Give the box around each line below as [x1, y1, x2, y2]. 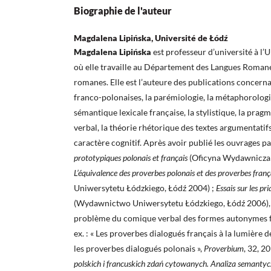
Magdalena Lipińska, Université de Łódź [74, 33, 228, 44]
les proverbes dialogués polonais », [74, 243, 204, 254]
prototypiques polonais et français [74, 152, 189, 163]
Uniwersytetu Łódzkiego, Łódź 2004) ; [74, 183, 216, 194]
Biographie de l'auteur [74, 5, 172, 17]
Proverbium [204, 243, 244, 254]
